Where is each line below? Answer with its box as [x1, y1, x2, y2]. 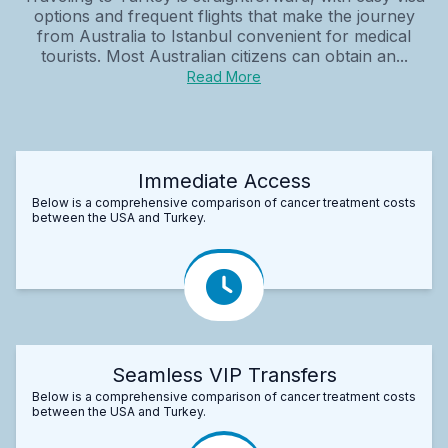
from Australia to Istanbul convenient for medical [37, 25, 411, 46]
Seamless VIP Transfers [111, 362, 337, 387]
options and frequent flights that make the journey [33, 5, 415, 26]
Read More [187, 67, 261, 85]
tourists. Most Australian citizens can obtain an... [40, 45, 408, 66]
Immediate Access [137, 168, 311, 193]
